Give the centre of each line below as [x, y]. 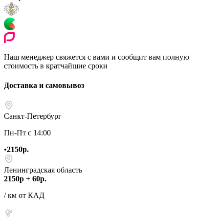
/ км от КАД [24, 195]
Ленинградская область [43, 170]
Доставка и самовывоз [44, 85]
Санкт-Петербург [33, 116]
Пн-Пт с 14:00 [27, 132]
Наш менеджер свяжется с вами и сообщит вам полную [97, 57]
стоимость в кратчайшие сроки [56, 66]
